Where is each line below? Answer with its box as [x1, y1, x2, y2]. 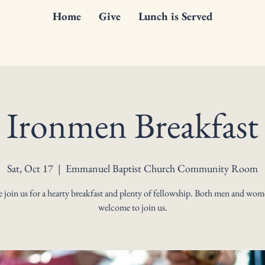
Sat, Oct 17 [7, 161, 53, 175]
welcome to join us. [98, 201, 167, 214]
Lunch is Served [138, 9, 213, 24]
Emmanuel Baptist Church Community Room [66, 161, 258, 175]
